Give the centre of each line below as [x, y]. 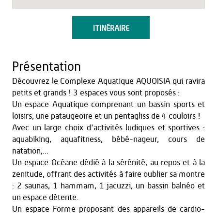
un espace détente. [45, 197]
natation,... [30, 151]
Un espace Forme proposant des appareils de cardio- [108, 209]
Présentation [46, 67]
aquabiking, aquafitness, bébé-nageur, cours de [108, 139]
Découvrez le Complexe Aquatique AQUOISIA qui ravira [108, 81]
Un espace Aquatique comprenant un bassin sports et [108, 104]
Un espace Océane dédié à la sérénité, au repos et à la [108, 163]
